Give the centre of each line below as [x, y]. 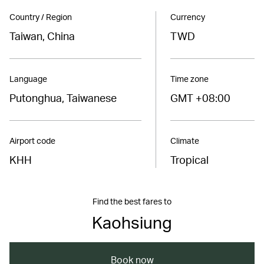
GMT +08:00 [200, 97]
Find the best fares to [132, 201]
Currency [187, 16]
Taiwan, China [42, 35]
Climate [184, 140]
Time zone [189, 78]
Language [28, 78]
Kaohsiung [132, 222]
